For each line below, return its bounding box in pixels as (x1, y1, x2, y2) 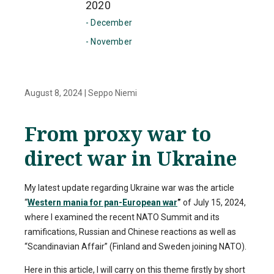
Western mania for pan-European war (28, 198, 177, 208)
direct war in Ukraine (24, 145, 237, 172)
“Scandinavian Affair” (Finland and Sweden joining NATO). (24, 242, 246, 252)
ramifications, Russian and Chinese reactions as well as (24, 227, 236, 237)
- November (86, 37, 132, 46)
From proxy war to (24, 120, 211, 147)
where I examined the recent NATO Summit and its (24, 212, 220, 223)
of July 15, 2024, (183, 198, 246, 208)
